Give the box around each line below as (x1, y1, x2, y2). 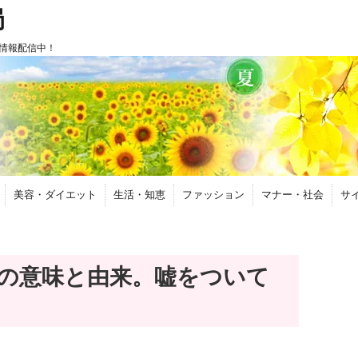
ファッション (182, 189, 245, 201)
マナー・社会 (261, 189, 324, 201)
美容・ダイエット (14, 189, 97, 201)
